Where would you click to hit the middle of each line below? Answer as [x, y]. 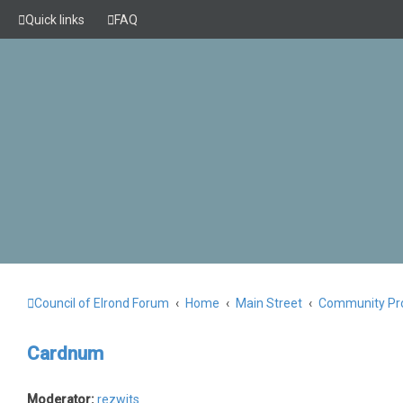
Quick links [55, 20]
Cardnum [65, 354]
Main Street [269, 303]
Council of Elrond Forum [102, 303]
